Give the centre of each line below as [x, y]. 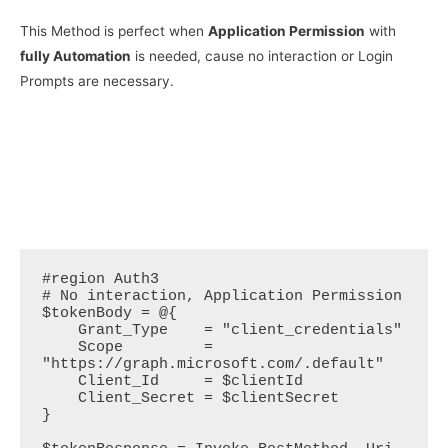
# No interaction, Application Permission [221, 297]
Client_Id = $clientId [59, 382]
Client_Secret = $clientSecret [59, 399]
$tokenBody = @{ [118, 314]
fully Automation [75, 56]
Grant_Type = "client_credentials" [59, 331]
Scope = [59, 348]
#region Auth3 [100, 280]
